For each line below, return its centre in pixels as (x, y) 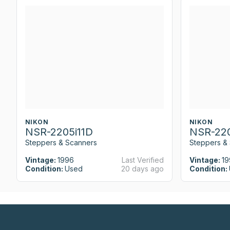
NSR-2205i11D (59, 132)
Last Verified (143, 160)
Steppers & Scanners (61, 142)
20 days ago (142, 168)
